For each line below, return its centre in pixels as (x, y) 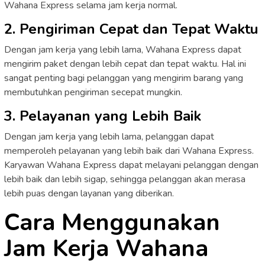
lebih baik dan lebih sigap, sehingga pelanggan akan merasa (125, 179)
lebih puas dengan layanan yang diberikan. (89, 193)
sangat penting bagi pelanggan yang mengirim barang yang (124, 78)
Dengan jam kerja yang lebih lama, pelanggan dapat (109, 136)
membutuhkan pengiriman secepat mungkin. (93, 92)
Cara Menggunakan (112, 222)
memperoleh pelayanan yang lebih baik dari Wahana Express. (129, 151)
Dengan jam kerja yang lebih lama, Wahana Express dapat (123, 49)
